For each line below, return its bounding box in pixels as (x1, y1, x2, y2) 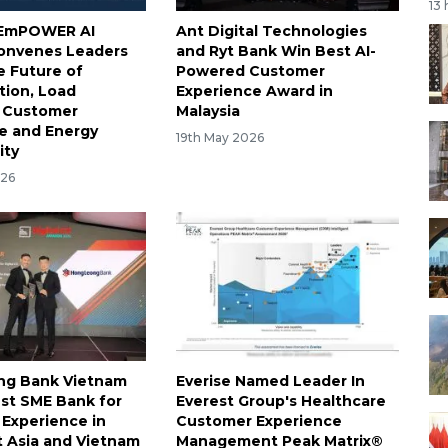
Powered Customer (175, 62, 325, 81)
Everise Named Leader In (175, 372, 365, 391)
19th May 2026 (175, 130, 264, 146)
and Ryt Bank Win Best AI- (175, 42, 376, 61)
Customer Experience (175, 412, 342, 431)
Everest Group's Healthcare (175, 392, 386, 411)
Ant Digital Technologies (175, 22, 367, 41)
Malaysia (175, 102, 240, 121)
